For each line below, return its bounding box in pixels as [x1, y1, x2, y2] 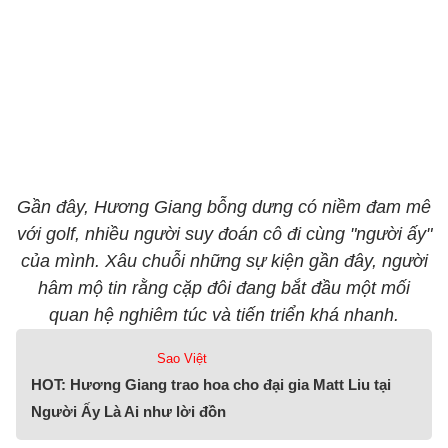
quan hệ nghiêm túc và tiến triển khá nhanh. [49, 305, 399, 325]
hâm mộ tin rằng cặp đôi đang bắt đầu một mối [38, 278, 410, 298]
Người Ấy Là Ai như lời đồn [31, 403, 226, 420]
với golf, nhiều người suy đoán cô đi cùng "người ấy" [16, 224, 432, 244]
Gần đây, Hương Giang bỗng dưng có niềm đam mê [17, 197, 431, 217]
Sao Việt [156, 351, 207, 366]
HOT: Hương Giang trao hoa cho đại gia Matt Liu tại [31, 376, 391, 393]
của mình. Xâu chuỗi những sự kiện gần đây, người [20, 251, 428, 271]
